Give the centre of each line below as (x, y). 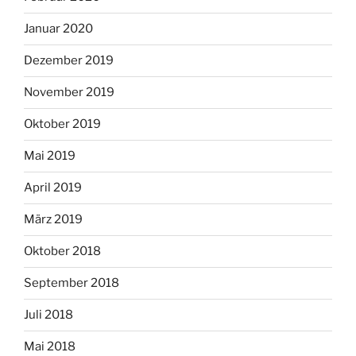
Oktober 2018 (62, 252)
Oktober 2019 (62, 124)
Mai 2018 (50, 347)
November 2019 (69, 93)
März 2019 (53, 220)
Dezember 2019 (69, 61)
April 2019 (53, 188)
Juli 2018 (48, 315)
